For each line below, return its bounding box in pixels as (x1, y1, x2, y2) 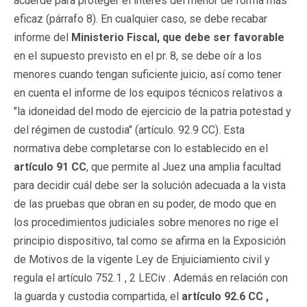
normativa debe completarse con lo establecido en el (14, 141, 268, 155)
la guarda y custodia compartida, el (14, 289, 182, 303)
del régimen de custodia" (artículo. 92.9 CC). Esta (14, 123, 245, 136)
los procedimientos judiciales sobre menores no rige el (14, 215, 278, 229)
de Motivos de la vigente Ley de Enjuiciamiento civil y (14, 252, 270, 266)
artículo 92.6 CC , (182, 289, 269, 303)
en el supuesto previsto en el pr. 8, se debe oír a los (14, 49, 262, 62)
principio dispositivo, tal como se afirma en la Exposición (14, 234, 286, 247)
